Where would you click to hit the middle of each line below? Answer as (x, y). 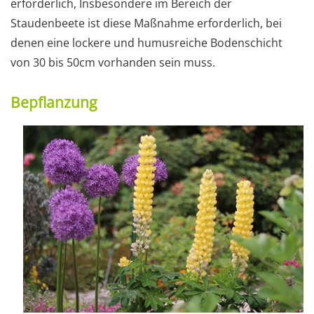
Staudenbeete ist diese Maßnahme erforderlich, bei (146, 23)
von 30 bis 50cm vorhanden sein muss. (113, 62)
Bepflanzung (54, 102)
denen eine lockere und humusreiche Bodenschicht (146, 42)
